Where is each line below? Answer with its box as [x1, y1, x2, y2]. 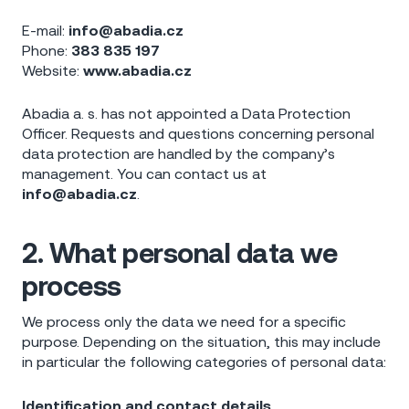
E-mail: [22, 21, 68, 38]
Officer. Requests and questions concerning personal [22, 125, 374, 142]
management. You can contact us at [22, 165, 267, 183]
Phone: [22, 41, 71, 58]
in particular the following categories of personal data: [22, 353, 386, 370]
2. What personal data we [22, 237, 337, 268]
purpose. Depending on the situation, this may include [22, 333, 381, 350]
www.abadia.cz [83, 61, 192, 79]
